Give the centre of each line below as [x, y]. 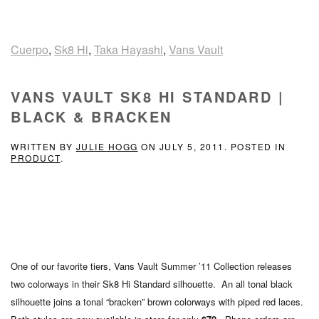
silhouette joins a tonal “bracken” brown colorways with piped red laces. [158, 302]
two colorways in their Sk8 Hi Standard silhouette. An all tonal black [152, 284]
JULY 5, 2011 [192, 146]
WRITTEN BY [43, 146]
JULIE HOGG [107, 146]
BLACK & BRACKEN [91, 116]
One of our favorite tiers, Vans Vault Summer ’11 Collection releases [151, 266]
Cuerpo [30, 49]
